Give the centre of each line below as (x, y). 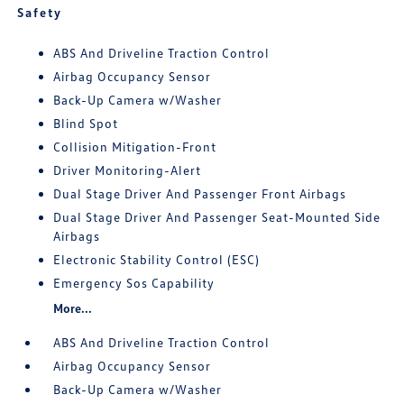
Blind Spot (86, 123)
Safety (40, 12)
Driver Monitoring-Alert (128, 170)
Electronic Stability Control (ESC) (157, 259)
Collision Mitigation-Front (135, 147)
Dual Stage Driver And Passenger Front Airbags (200, 193)
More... (73, 308)
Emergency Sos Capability (134, 283)
